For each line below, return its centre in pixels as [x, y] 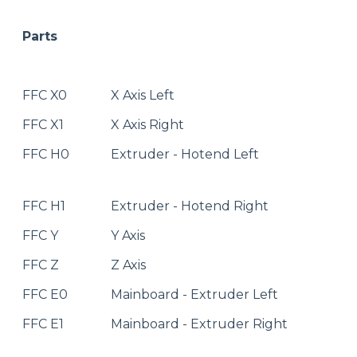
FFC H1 [44, 206]
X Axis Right [147, 125]
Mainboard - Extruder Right [199, 324]
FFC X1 [43, 125]
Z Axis [128, 265]
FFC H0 [46, 155]
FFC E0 [45, 295]
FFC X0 [45, 96]
